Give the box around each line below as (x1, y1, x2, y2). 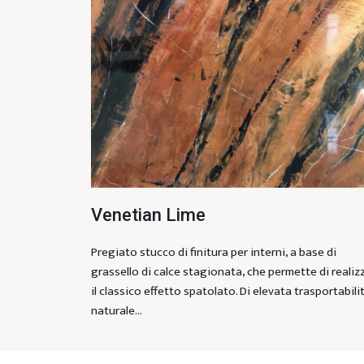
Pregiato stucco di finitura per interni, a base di (91, 242, 336, 263)
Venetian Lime (91, 205, 206, 226)
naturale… (91, 301, 142, 322)
